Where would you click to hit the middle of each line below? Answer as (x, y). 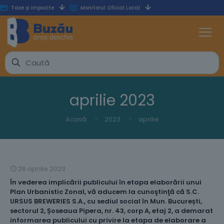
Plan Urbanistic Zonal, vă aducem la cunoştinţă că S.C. (104, 191)
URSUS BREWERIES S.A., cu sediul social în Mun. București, (106, 201)
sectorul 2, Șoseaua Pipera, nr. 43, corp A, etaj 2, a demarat (111, 210)
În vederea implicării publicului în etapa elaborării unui (106, 182)
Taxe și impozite (32, 8)
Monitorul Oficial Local (110, 8)
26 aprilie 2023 (42, 168)
